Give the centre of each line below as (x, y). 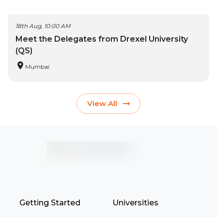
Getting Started (50, 203)
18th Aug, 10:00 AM (43, 26)
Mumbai (37, 67)
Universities (135, 203)
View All (102, 104)
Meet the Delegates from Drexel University (102, 39)
